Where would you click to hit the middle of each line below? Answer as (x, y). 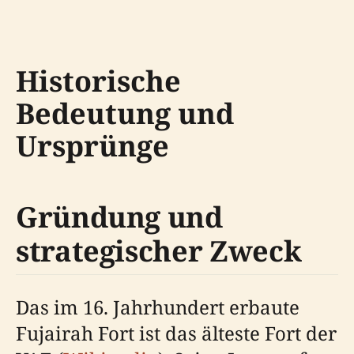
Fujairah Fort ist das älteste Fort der (176, 333)
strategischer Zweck (159, 251)
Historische (98, 81)
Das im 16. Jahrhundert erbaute (158, 307)
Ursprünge (92, 146)
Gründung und (119, 217)
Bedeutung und (125, 113)
